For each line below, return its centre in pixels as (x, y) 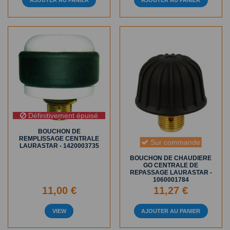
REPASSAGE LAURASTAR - (171, 173)
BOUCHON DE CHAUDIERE (171, 158)
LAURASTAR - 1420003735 (59, 146)
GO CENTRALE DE (171, 166)
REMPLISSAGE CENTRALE (59, 138)
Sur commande (175, 142)
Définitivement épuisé (62, 116)
